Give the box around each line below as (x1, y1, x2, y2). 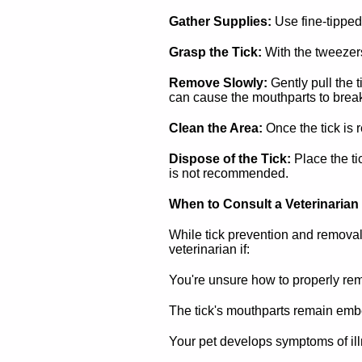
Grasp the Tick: (169, 45, 262, 59)
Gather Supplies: (169, 15, 271, 28)
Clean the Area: (169, 121, 263, 135)
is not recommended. (169, 166, 288, 180)
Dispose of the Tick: (169, 152, 291, 166)
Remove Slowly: (169, 76, 267, 90)
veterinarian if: (169, 242, 250, 256)
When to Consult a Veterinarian (169, 197, 359, 211)
